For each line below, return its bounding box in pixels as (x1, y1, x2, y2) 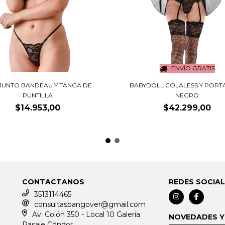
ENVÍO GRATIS (171, 64, 215, 72)
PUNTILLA (23, 91, 53, 99)
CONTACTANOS (22, 177, 84, 186)
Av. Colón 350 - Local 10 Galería (32, 209, 141, 219)
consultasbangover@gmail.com (34, 199, 146, 209)
